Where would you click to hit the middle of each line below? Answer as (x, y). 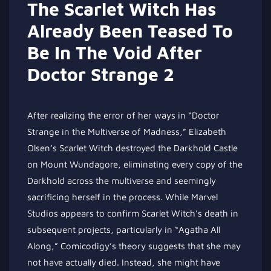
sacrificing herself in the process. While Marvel (122, 197)
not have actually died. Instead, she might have (124, 262)
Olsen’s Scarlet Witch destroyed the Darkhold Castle (132, 148)
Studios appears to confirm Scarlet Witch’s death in (133, 213)
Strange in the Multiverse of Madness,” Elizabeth (127, 131)
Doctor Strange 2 (101, 74)
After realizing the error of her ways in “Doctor (123, 115)
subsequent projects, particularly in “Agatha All (124, 229)
